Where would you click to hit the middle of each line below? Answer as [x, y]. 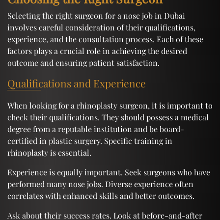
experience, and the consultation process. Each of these [105, 39]
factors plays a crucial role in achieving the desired [97, 51]
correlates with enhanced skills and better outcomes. [101, 195]
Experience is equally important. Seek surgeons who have [109, 172]
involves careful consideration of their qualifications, [101, 27]
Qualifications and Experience [77, 83]
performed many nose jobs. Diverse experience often [100, 184]
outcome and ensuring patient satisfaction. [83, 62]
